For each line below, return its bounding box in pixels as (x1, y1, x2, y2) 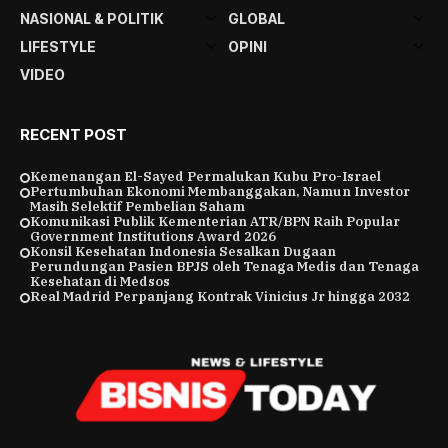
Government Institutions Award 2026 (30, 228, 276, 245)
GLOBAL (227, 10, 285, 27)
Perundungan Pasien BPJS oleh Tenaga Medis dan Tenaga (30, 258, 419, 275)
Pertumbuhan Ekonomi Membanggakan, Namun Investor (30, 183, 410, 200)
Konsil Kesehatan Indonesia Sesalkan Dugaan (30, 243, 336, 260)
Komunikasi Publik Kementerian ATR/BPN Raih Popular (30, 213, 400, 230)
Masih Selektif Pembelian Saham (30, 198, 245, 215)
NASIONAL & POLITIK (20, 10, 164, 27)
